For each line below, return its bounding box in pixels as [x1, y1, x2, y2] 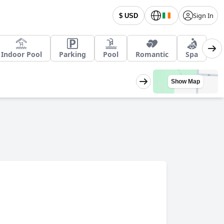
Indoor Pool [1, 49, 42, 59]
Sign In [193, 11, 213, 20]
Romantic [135, 49, 168, 59]
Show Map [171, 78, 200, 85]
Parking [59, 49, 86, 59]
